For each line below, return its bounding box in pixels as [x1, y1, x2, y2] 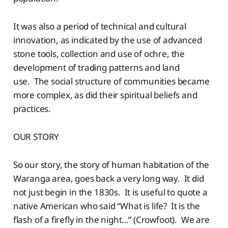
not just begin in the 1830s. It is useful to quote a [13, 186, 208, 198]
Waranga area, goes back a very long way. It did [13, 172, 204, 184]
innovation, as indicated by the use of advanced [13, 34, 202, 46]
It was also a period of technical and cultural [13, 20, 186, 32]
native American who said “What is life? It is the [13, 199, 201, 212]
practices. [13, 102, 51, 115]
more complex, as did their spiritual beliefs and [13, 89, 197, 101]
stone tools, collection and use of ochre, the [13, 47, 185, 60]
